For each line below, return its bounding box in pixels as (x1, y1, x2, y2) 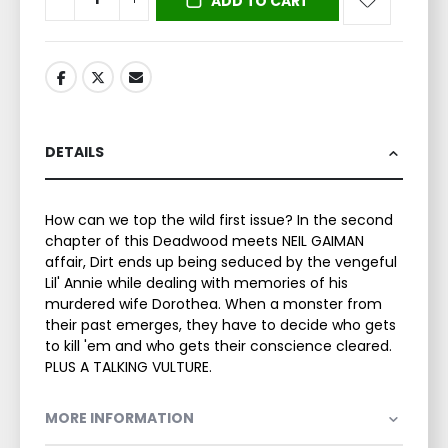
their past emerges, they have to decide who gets (45, 314, 396, 335)
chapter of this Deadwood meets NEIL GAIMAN (45, 230, 364, 251)
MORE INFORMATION (45, 407, 194, 428)
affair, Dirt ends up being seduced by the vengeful (45, 251, 397, 272)
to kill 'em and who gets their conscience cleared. (45, 335, 392, 356)
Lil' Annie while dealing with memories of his (45, 272, 348, 293)
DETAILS (45, 141, 104, 162)
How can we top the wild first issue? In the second (45, 209, 393, 230)
